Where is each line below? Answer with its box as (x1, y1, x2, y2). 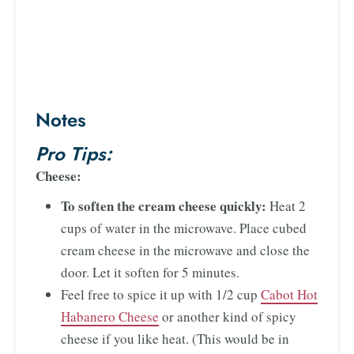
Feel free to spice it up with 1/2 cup (61, 284, 261, 303)
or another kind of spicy (159, 307, 296, 326)
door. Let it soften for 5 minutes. (61, 262, 239, 281)
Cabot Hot (261, 284, 318, 303)
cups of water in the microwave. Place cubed (61, 218, 307, 237)
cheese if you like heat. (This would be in (61, 329, 289, 348)
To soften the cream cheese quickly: (61, 195, 266, 216)
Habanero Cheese (61, 307, 159, 326)
